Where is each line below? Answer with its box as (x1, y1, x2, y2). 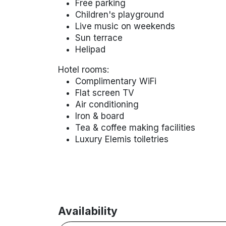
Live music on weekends (75, 21, 175, 31)
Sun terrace (75, 32, 123, 43)
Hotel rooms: (58, 64, 109, 75)
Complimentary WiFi (75, 76, 156, 86)
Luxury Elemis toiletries (75, 134, 168, 144)
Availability (58, 204, 118, 217)
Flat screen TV (75, 87, 134, 98)
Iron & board (75, 110, 124, 121)
